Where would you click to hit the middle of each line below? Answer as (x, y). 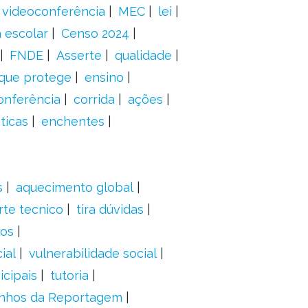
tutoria (69, 275)
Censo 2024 (95, 33)
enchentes (73, 121)
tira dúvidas (110, 209)
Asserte (79, 55)
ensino (104, 77)
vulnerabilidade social (92, 253)
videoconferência (53, 11)
